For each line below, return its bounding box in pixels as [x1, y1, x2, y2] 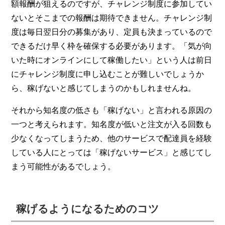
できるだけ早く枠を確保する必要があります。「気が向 [11, 41, 212, 50]
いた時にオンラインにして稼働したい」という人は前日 [11, 55, 212, 64]
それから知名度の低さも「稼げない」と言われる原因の [11, 105, 212, 115]
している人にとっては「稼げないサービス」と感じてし [11, 148, 212, 157]
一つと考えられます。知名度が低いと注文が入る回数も [11, 120, 212, 129]
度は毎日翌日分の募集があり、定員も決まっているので [11, 27, 212, 36]
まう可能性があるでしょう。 [11, 162, 116, 171]
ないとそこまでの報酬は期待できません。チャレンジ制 [11, 13, 212, 22]
